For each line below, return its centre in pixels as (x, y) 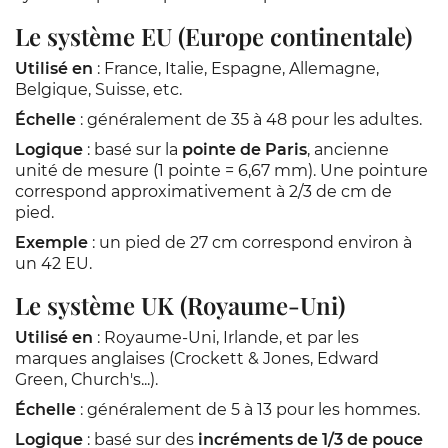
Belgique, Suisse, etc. (98, 89)
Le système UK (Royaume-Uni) (180, 305)
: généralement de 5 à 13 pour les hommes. (248, 409)
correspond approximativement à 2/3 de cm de (203, 191)
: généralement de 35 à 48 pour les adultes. (249, 119)
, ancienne (348, 149)
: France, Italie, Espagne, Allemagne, (236, 68)
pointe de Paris (244, 149)
